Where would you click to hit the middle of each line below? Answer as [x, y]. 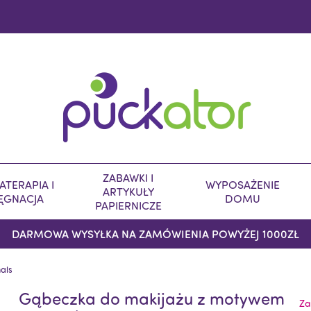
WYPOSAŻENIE [243, 185]
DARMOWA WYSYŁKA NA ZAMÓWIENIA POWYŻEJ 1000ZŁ [155, 234]
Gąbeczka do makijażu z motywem [152, 298]
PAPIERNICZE [128, 205]
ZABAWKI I [128, 178]
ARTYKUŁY [128, 192]
